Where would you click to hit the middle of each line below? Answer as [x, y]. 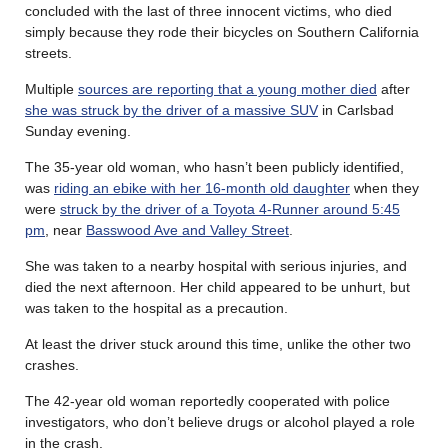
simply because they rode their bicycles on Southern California [222, 31]
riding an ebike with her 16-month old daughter [202, 187]
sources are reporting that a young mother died [227, 88]
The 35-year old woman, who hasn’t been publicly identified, [214, 166]
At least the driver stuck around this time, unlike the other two [218, 343]
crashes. [52, 364]
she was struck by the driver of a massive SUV [171, 109]
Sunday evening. [78, 130]
